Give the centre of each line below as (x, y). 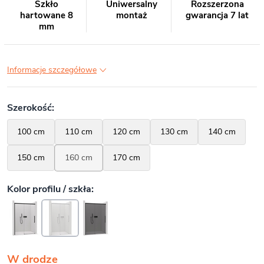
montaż (131, 15)
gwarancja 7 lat (217, 15)
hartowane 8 (46, 15)
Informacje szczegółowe (52, 70)
